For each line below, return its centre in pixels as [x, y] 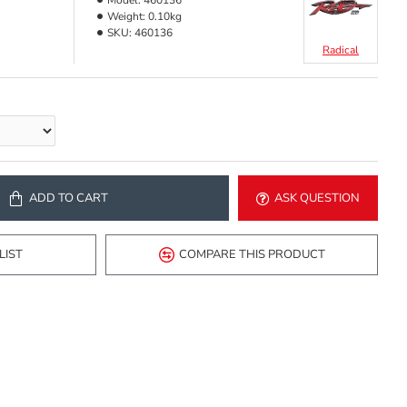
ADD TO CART [68, 198]
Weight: [126, 16]
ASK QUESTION [317, 198]
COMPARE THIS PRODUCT [252, 254]
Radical [341, 50]
